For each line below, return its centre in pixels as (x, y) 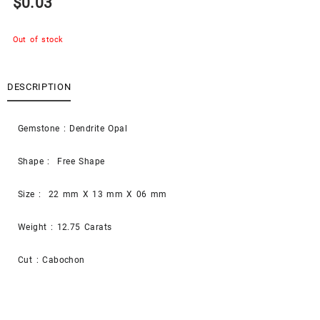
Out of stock (38, 39)
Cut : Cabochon (51, 260)
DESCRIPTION (39, 86)
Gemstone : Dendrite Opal (73, 129)
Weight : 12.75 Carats (65, 227)
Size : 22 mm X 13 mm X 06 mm (92, 195)
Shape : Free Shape (61, 162)
